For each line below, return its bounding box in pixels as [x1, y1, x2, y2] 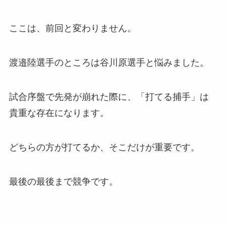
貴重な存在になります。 [9, 108, 109, 119]
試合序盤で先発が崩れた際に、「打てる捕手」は [9, 92, 209, 102]
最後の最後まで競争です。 [9, 176, 118, 187]
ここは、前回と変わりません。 [9, 23, 136, 34]
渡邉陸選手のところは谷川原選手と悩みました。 [9, 58, 209, 68]
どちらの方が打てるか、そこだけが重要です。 [9, 142, 200, 152]
